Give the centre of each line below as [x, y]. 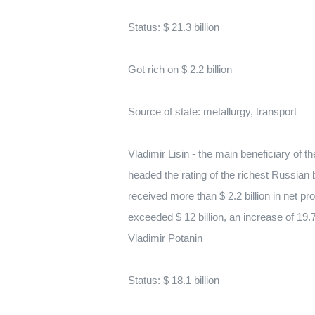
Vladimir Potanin [165, 238]
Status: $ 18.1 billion [174, 280]
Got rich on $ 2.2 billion [180, 69]
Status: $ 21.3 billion [174, 27]
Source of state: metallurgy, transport [212, 111]
